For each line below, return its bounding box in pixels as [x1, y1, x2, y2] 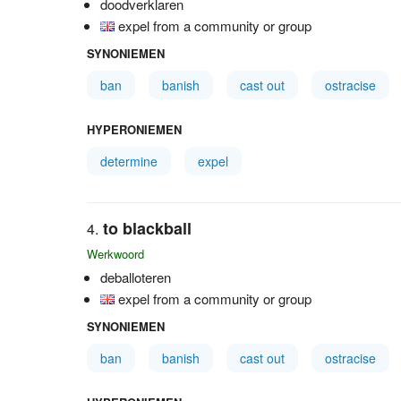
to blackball [103, 217, 192, 240]
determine [100, 152, 158, 170]
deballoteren [100, 268, 171, 286]
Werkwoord [87, 245, 144, 262]
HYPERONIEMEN [87, 121, 182, 138]
